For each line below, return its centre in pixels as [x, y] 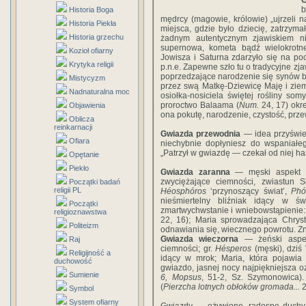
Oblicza [82, 119]
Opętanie [84, 154]
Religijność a [90, 253]
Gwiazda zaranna [198, 172]
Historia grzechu [96, 37]
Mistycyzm [87, 78]
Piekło [79, 168]
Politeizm [84, 225]
